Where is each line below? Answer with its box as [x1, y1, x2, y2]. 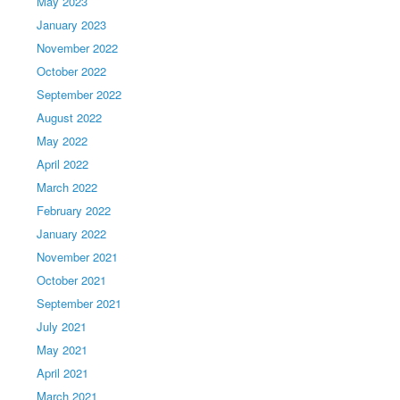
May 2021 [37, 341, 88, 358]
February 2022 [37, 202, 112, 219]
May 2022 [37, 132, 88, 149]
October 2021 [37, 271, 107, 288]
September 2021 [37, 295, 122, 312]
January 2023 [37, 16, 107, 33]
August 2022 [37, 109, 103, 126]
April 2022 [37, 155, 89, 172]
